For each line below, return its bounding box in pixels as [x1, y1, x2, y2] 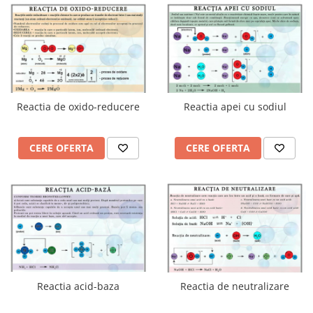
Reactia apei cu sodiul [183, 99, 286, 113]
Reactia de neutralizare [180, 279, 289, 293]
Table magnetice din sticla [10, 37, 133, 50]
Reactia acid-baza [37, 279, 119, 293]
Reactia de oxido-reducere [17, 99, 140, 113]
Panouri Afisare [10, 19, 82, 32]
